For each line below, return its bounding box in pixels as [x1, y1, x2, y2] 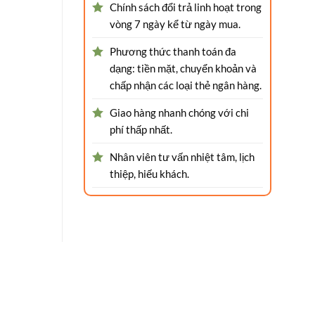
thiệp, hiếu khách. [109, 167, 189, 181]
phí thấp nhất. [109, 123, 172, 136]
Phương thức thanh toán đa [109, 45, 236, 58]
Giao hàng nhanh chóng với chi [109, 106, 249, 120]
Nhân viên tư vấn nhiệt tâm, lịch [109, 150, 255, 164]
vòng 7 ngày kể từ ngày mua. [109, 18, 240, 31]
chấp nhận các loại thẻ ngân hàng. [109, 79, 262, 92]
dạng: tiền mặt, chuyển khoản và [109, 62, 257, 75]
